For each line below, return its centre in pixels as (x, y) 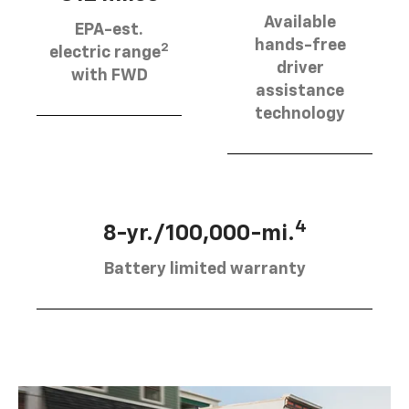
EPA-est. (109, 31)
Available (300, 23)
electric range (105, 53)
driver (300, 69)
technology (300, 115)
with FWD (109, 76)
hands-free (300, 46)
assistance (300, 92)
